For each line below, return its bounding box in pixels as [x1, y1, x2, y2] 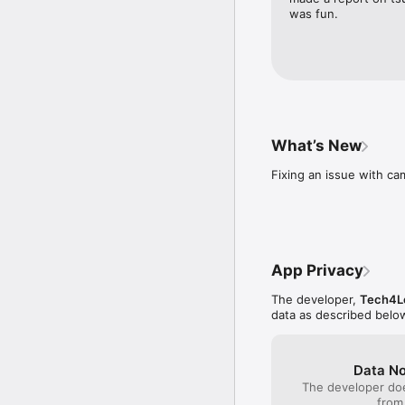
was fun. [289, 5, 338, 21]
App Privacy [271, 260, 363, 279]
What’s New [271, 136, 362, 155]
